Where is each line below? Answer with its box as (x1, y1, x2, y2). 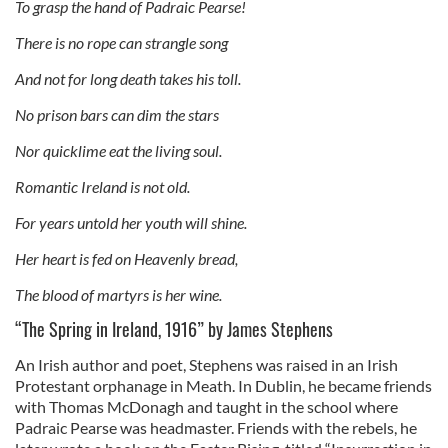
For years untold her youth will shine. (15, 212, 247, 232)
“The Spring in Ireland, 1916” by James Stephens (15, 315, 333, 342)
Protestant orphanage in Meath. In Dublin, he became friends (15, 375, 432, 395)
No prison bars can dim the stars (15, 104, 219, 124)
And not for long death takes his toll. (15, 68, 241, 88)
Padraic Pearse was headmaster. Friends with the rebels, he (15, 417, 417, 437)
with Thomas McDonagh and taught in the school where (15, 396, 398, 416)
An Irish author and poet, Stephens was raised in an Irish (15, 354, 398, 374)
